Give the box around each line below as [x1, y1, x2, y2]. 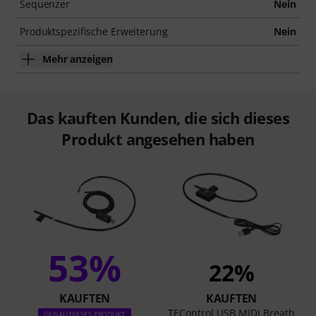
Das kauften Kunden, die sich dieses [27, 107, 289, 128]
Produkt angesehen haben [61, 128, 255, 150]
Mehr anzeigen [42, 51, 113, 66]
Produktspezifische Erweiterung [20, 24, 168, 38]
